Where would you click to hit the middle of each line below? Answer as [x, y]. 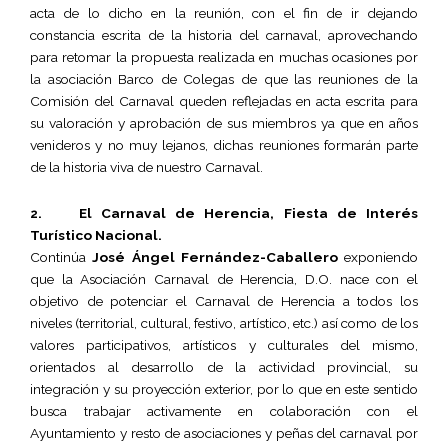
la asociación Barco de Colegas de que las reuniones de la [224, 79]
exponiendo [377, 256]
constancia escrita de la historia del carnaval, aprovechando [224, 35]
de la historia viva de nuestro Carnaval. [146, 167]
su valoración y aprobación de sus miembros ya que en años [224, 123]
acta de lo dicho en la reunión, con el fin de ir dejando [224, 13]
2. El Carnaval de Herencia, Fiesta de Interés [224, 212]
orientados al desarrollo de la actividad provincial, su [224, 366]
